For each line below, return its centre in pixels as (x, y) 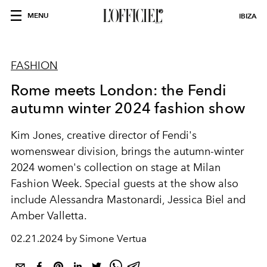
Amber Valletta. (49, 216)
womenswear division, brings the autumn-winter (127, 151)
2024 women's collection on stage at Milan (116, 167)
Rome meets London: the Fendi (119, 90)
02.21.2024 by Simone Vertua (79, 238)
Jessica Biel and (207, 200)
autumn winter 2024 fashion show (128, 108)
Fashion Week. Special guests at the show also (125, 184)
